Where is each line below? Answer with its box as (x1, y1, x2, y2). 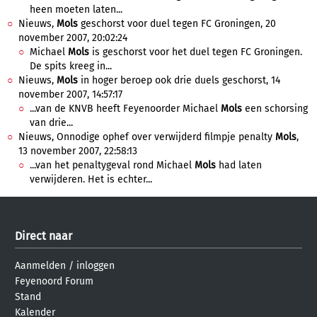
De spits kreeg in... (30, 60, 112, 72)
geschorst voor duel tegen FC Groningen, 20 (78, 18, 276, 30)
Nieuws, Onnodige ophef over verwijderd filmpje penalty (18, 131, 275, 143)
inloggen (76, 260, 115, 272)
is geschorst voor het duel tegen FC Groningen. (89, 46, 302, 58)
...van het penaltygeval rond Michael (30, 159, 195, 171)
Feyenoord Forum (15, 275, 93, 287)
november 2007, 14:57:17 (18, 88, 122, 100)
